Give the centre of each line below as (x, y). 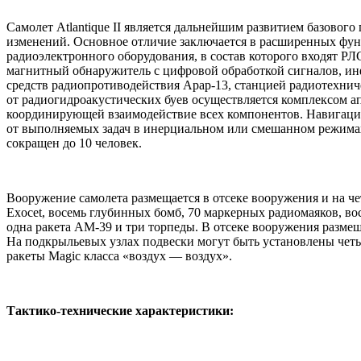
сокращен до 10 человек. (74, 143)
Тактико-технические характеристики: (120, 311)
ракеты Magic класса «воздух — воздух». (119, 256)
